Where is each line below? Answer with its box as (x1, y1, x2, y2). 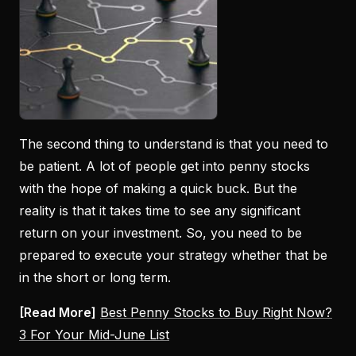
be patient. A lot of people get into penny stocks (19, 157, 310, 174)
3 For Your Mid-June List (19, 326, 169, 342)
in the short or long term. (19, 269, 171, 285)
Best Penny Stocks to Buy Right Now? (100, 304, 332, 320)
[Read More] (19, 304, 96, 320)
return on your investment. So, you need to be (19, 224, 302, 241)
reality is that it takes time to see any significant (19, 202, 300, 219)
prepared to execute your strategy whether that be (19, 246, 327, 263)
